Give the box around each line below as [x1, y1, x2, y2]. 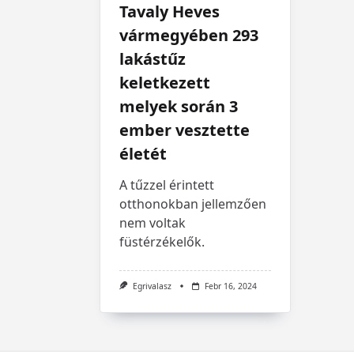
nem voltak [119, 214, 186, 232]
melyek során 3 [119, 96, 238, 118]
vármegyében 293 [119, 24, 258, 47]
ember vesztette [119, 119, 250, 141]
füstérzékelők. [119, 233, 205, 251]
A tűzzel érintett [119, 176, 214, 194]
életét [119, 143, 167, 165]
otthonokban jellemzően [119, 195, 266, 213]
